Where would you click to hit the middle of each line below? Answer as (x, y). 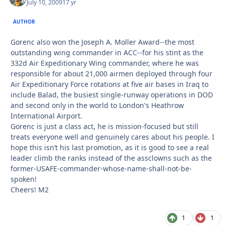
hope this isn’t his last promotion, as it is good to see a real (110, 148)
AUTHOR (24, 21)
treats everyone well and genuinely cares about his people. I (113, 137)
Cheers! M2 (30, 190)
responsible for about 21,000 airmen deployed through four (111, 74)
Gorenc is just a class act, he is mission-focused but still (104, 127)
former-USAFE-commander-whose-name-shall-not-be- (101, 169)
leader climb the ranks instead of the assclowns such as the (111, 158)
